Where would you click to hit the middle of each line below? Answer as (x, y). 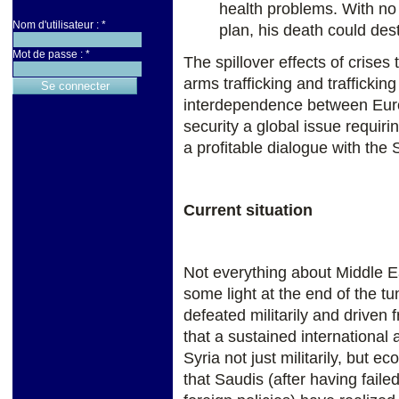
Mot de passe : (49, 55)
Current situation (248, 211)
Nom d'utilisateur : (57, 25)
